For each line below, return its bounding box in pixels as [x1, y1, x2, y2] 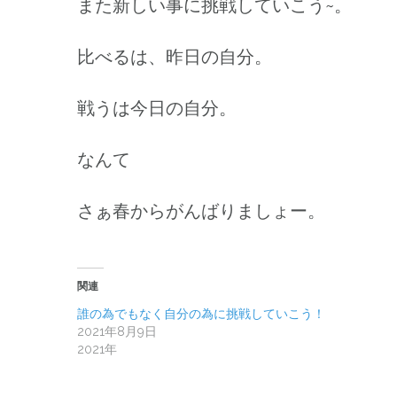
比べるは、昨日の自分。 [77, 45, 272, 67]
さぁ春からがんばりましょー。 [77, 199, 325, 222]
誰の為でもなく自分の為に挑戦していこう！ [77, 306, 325, 321]
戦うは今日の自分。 [77, 97, 237, 119]
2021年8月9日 [77, 323, 157, 339]
